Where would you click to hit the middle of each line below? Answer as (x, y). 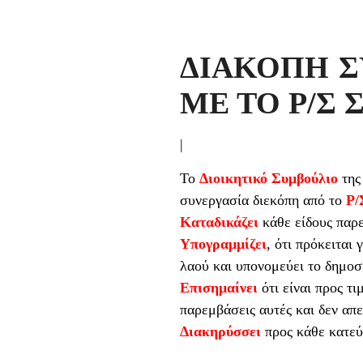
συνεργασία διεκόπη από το (263, 200)
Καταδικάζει (219, 222)
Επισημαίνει (219, 287)
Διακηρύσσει (220, 331)
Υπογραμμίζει (223, 243)
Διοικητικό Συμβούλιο (271, 178)
